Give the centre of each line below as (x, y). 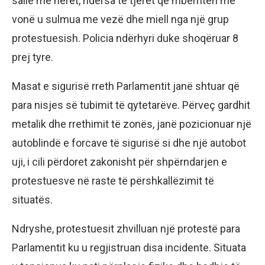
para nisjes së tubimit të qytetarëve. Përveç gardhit (131, 105)
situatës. (32, 200)
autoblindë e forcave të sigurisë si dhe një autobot (129, 143)
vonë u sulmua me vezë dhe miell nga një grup (120, 20)
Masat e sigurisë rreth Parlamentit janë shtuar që (126, 86)
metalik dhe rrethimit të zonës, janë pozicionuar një (132, 124)
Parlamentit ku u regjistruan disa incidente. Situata (129, 248)
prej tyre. (33, 57)
